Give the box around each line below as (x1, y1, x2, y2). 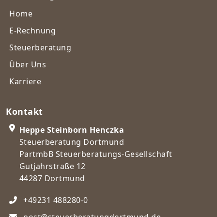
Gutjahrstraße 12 (19, 161, 86, 171)
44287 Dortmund (19, 173, 85, 184)
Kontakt (6, 106, 43, 117)
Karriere (9, 76, 41, 87)
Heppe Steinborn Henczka (19, 124, 124, 135)
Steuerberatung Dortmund (19, 137, 124, 147)
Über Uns (9, 59, 46, 70)
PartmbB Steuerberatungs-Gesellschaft (19, 149, 172, 159)
